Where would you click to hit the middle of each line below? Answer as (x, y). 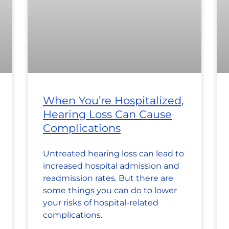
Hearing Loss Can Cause (107, 114)
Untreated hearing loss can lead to (113, 154)
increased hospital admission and (111, 166)
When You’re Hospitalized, (113, 101)
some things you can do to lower (110, 191)
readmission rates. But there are (108, 178)
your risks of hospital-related (101, 203)
